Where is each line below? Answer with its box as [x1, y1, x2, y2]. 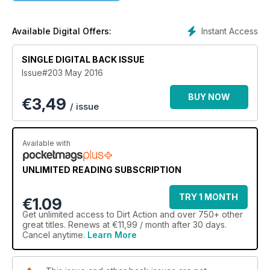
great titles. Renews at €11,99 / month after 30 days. [22, 219, 227, 230]
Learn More [87, 230, 137, 240]
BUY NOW [188, 92, 230, 102]
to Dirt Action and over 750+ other [104, 209, 243, 219]
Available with [22, 139, 71, 148]
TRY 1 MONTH [179, 192, 238, 202]
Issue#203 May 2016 [22, 67, 103, 78]
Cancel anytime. [22, 230, 87, 240]
